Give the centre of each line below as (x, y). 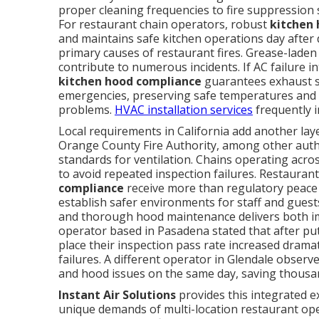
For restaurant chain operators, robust (164, 24)
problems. (87, 110)
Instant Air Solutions (117, 295)
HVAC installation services (184, 110)
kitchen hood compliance (130, 81)
